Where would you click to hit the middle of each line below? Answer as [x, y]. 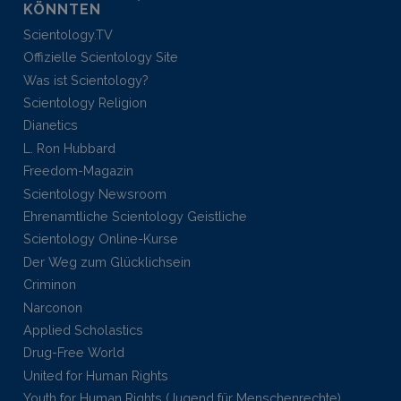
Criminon [50, 285]
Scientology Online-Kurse [101, 239]
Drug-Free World [74, 353]
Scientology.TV [68, 34]
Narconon [53, 307]
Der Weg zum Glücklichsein [107, 261]
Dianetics [51, 125]
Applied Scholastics [83, 329]
